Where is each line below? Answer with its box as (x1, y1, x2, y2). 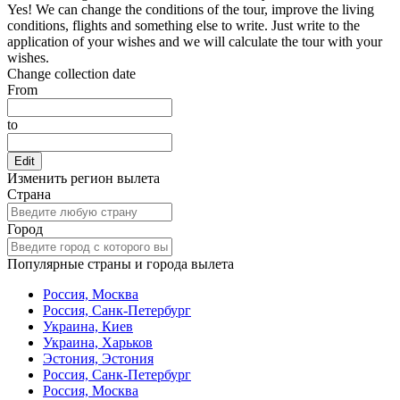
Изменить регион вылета (7, 171, 160, 187)
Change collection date (7, 66, 136, 82)
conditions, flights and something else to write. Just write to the (7, 18, 360, 34)
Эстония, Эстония (43, 351, 154, 367)
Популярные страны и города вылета (7, 256, 234, 272)
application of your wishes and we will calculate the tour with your (7, 34, 382, 50)
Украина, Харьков (43, 335, 153, 351)
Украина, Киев (43, 319, 133, 335)
